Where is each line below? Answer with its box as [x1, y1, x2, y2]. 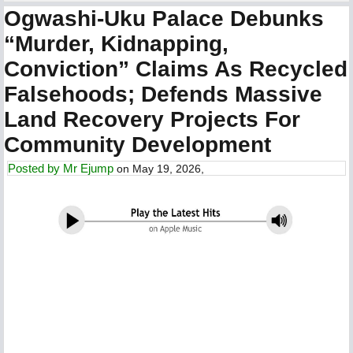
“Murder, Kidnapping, [4, 32, 229, 56]
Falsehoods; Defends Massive [4, 82, 322, 106]
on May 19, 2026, [113, 162, 204, 175]
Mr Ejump [63, 162, 113, 175]
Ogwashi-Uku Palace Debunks [4, 6, 324, 31]
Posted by [8, 162, 63, 175]
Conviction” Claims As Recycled [4, 57, 347, 81]
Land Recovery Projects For [4, 107, 300, 132]
